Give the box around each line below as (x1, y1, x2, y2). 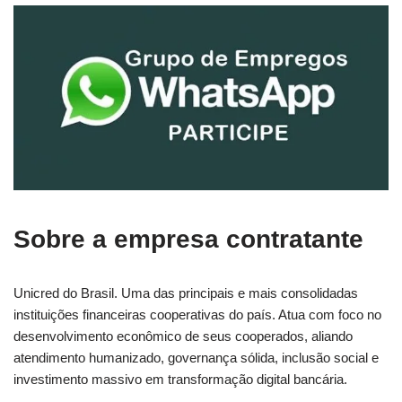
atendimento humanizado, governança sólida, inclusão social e (13, 350, 379, 366)
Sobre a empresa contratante (13, 225, 363, 254)
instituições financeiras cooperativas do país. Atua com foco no (13, 307, 381, 323)
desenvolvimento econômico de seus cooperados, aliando (13, 328, 353, 345)
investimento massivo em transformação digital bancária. (13, 371, 347, 388)
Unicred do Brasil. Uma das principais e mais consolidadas (13, 285, 358, 301)
